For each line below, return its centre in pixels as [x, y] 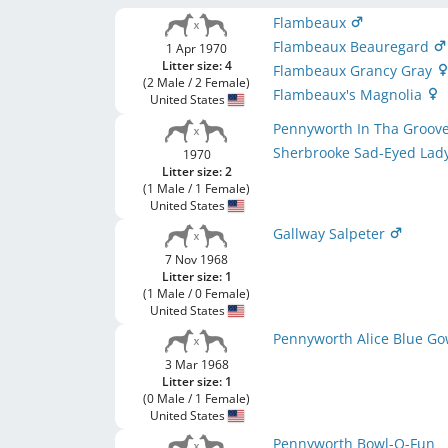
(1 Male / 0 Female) [197, 293]
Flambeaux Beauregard [353, 46]
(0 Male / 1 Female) [197, 398]
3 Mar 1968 [196, 364]
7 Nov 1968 [197, 259]
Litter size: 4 [196, 65]
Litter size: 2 [196, 171]
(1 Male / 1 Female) [197, 188]
